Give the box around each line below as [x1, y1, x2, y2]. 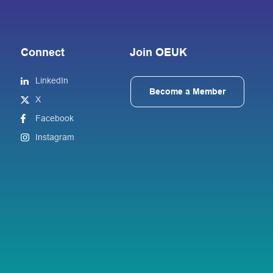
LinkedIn [35, 76, 69, 86]
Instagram [35, 132, 75, 143]
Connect [21, 46, 65, 59]
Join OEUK [129, 46, 187, 59]
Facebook [35, 113, 74, 124]
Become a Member [149, 87, 225, 97]
